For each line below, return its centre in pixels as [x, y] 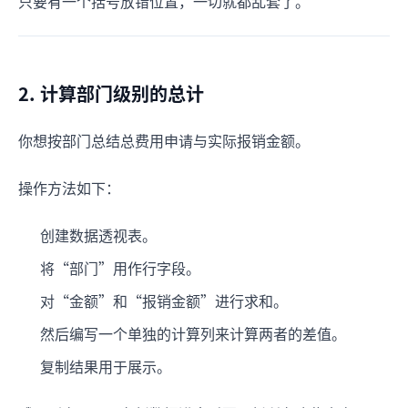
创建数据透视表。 [98, 235]
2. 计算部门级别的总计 [111, 93]
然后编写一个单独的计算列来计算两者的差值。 [193, 333]
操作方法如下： [69, 187]
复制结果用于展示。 [106, 366]
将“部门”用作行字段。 [120, 267]
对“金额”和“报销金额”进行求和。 [164, 300]
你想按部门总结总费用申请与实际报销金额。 [164, 140]
